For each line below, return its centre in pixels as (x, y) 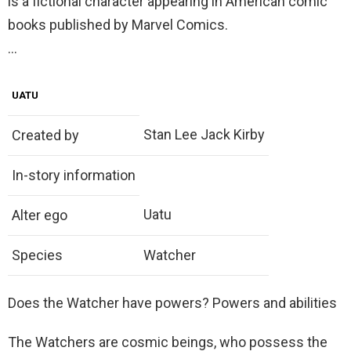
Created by (45, 136)
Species (37, 255)
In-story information (74, 175)
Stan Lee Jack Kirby (204, 135)
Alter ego (40, 215)
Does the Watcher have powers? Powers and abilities (172, 303)
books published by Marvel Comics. (118, 25)
